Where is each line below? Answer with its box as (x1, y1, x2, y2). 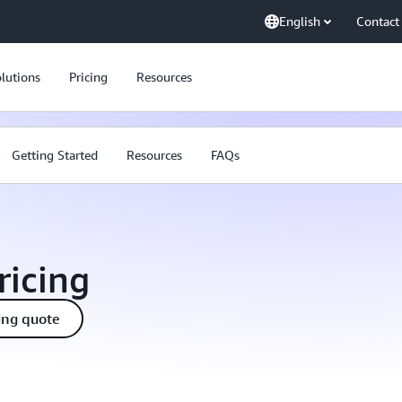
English (279, 13, 320, 29)
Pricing (69, 69, 108, 84)
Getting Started (12, 147, 98, 162)
